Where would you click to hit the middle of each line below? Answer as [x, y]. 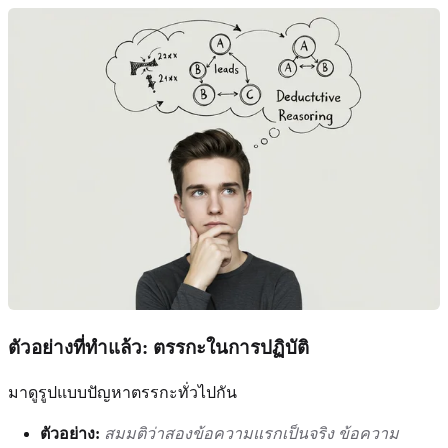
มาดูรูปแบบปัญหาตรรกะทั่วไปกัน [122, 393]
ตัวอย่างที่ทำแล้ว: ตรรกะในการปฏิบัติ [158, 347]
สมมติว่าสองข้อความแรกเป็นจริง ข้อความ [251, 434]
